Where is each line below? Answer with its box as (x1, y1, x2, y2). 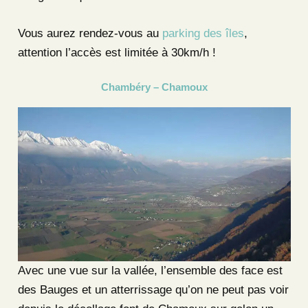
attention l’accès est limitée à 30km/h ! (17, 46, 216, 60)
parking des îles (162, 27, 244, 41)
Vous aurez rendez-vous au (17, 27, 162, 41)
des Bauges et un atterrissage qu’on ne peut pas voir (17, 283, 289, 296)
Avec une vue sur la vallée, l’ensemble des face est (17, 263, 283, 277)
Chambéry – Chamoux (100, 81, 208, 93)
